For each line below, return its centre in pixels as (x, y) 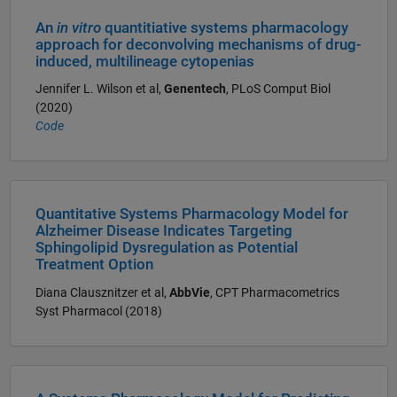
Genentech (195, 89)
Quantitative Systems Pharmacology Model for (191, 214)
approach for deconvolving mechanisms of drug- (198, 45)
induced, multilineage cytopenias (144, 62)
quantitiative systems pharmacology (224, 28)
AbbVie (189, 292)
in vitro (78, 28)
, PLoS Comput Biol (278, 89)
